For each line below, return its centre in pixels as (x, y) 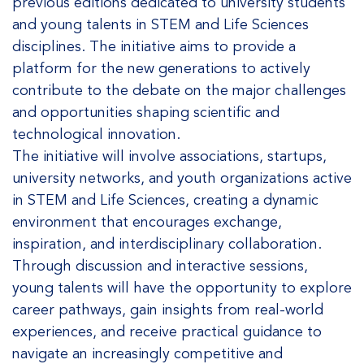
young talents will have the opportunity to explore (182, 288)
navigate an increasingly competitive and (147, 353)
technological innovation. (96, 134)
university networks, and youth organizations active (182, 178)
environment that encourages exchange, (147, 222)
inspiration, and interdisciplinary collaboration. (167, 244)
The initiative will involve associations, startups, (169, 156)
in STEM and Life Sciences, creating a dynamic (165, 200)
